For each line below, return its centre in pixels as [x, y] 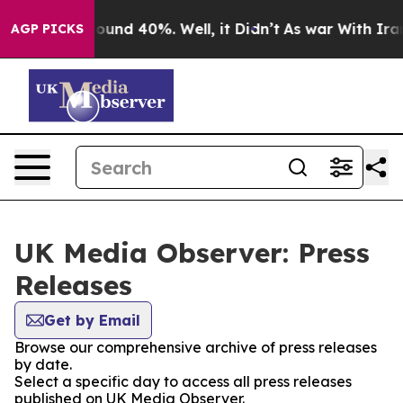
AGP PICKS [47, 29]
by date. [43, 364]
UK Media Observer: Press [192, 253]
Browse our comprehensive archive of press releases [196, 347]
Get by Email [92, 320]
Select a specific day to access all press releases [183, 381]
